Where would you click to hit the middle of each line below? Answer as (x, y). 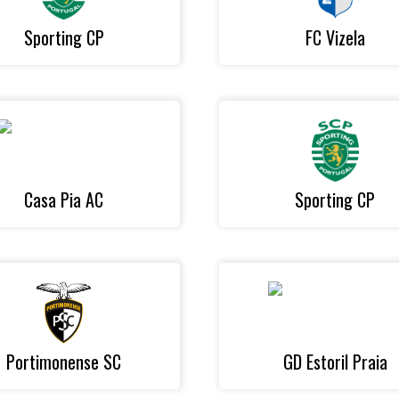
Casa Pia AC (64, 199)
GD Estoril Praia (335, 362)
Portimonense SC (64, 362)
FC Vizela (335, 37)
